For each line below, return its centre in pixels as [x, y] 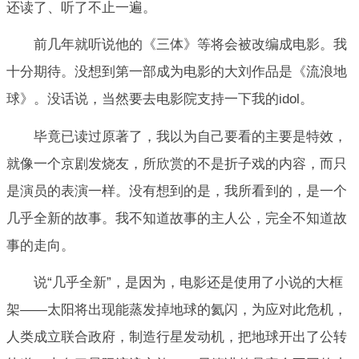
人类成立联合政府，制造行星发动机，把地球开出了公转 [177, 337]
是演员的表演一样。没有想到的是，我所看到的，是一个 [177, 191]
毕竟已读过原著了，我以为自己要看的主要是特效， [190, 136]
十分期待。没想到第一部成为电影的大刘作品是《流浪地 [177, 72]
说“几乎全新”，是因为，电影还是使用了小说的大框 [188, 282]
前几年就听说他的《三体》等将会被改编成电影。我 [190, 45]
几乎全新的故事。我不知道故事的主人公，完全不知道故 [177, 218]
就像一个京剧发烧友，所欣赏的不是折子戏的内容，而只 [177, 163]
